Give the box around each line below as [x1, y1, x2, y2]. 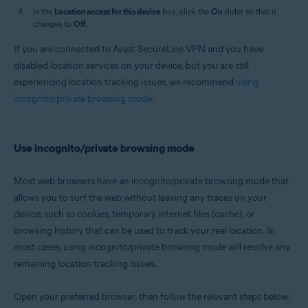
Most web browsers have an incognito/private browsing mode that [14, 175, 289, 187]
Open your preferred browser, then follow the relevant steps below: [14, 291, 291, 302]
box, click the [160, 6, 211, 16]
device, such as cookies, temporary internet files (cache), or [14, 208, 255, 220]
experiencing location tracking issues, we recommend [14, 76, 236, 88]
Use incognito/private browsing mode [14, 142, 195, 155]
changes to [33, 19, 74, 29]
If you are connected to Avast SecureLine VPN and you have [14, 43, 263, 55]
